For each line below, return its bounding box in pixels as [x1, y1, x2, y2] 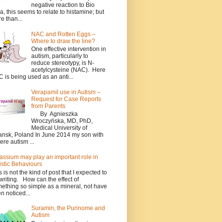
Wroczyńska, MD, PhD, [31, 117, 94, 125]
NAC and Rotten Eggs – [31, 30, 96, 38]
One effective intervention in [31, 46, 106, 53]
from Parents [31, 103, 65, 110]
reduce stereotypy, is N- [31, 59, 94, 67]
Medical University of [31, 124, 87, 132]
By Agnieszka [31, 111, 78, 118]
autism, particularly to [31, 53, 88, 60]
